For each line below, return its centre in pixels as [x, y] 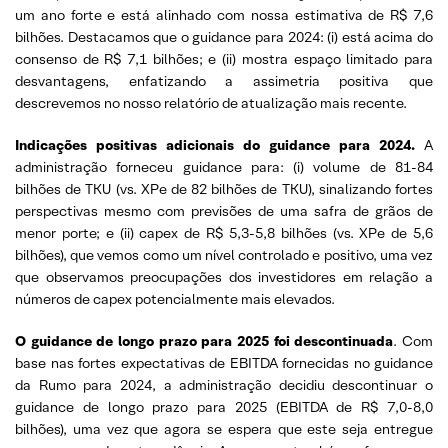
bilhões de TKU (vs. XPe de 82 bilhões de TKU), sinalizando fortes [224, 188]
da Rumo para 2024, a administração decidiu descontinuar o [224, 384]
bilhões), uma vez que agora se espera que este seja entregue [224, 428]
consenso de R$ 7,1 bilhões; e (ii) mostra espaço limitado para [224, 58]
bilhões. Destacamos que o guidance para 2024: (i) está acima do [224, 36]
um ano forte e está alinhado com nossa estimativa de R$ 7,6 [224, 14]
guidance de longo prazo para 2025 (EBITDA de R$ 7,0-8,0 [224, 406]
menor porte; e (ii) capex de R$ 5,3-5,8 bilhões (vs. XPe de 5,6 [224, 232]
